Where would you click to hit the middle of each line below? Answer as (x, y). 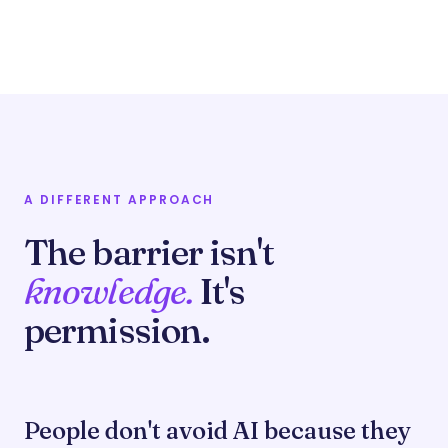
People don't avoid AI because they (217, 430)
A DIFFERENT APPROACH (119, 199)
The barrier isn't (149, 252)
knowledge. (108, 291)
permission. (117, 330)
